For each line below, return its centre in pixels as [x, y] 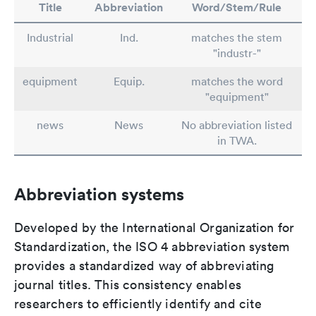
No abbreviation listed [237, 125]
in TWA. [237, 140]
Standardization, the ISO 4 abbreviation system [152, 247]
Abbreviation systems [99, 194]
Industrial [50, 37]
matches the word [237, 81]
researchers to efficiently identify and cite [138, 304]
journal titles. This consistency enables [128, 285]
